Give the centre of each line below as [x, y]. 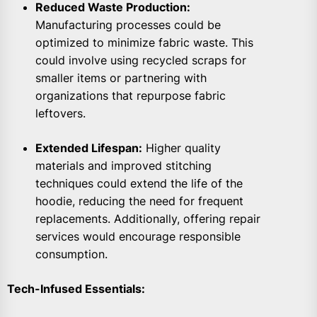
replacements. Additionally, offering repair [148, 219]
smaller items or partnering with [121, 78]
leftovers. [60, 114]
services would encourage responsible [138, 237]
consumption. [71, 254]
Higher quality [181, 148]
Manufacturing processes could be [128, 25]
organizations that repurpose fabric [131, 96]
